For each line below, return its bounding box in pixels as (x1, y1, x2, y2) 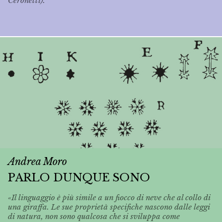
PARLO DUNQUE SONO (8, 170, 150, 184)
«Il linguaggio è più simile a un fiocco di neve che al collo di (8, 193, 211, 203)
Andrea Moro (8, 155, 67, 167)
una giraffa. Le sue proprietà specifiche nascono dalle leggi (8, 202, 210, 212)
